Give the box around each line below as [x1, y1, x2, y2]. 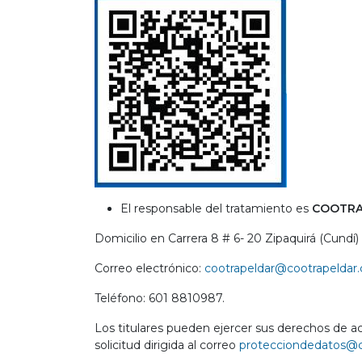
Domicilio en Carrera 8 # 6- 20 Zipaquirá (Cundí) [95, 231, 359, 246]
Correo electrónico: [95, 261, 204, 276]
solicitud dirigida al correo [95, 338, 239, 352]
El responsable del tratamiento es [120, 201, 312, 216]
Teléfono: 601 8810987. [95, 291, 225, 305]
